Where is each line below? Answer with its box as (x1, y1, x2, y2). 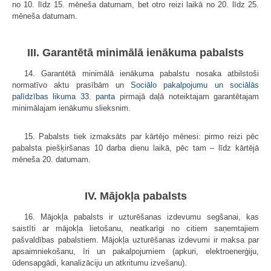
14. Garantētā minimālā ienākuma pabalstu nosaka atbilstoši (24, 68, 259, 78)
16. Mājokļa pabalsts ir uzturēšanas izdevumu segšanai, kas (24, 212, 259, 221)
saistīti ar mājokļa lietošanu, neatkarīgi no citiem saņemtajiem (12, 223, 259, 233)
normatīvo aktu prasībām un (12, 80, 131, 90)
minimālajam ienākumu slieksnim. (12, 103, 131, 113)
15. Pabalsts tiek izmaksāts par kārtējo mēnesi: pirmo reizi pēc (24, 131, 259, 141)
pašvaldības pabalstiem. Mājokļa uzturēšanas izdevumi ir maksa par (12, 235, 259, 244)
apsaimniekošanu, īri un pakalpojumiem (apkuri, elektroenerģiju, (12, 246, 259, 256)
